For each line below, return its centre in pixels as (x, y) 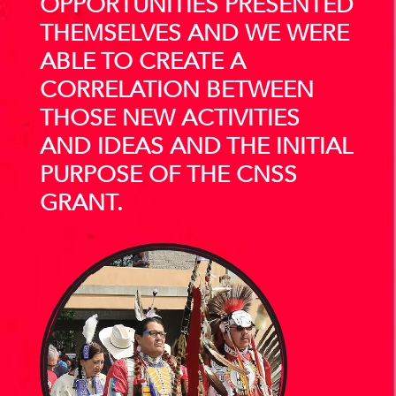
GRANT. (81, 202)
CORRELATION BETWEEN (176, 89)
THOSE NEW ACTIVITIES (169, 118)
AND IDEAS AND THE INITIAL (195, 146)
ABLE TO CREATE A (142, 61)
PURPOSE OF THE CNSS (168, 174)
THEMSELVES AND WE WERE (194, 33)
